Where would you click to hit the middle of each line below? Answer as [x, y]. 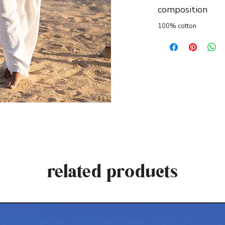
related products [113, 168]
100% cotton [177, 26]
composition [183, 10]
